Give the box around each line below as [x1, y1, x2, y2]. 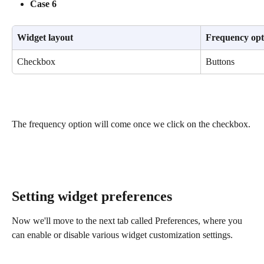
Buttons [206, 57, 235, 67]
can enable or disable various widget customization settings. [12, 229, 233, 240]
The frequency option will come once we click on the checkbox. [12, 118, 250, 129]
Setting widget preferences [12, 188, 172, 204]
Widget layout [17, 32, 73, 43]
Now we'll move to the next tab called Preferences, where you [12, 215, 245, 226]
